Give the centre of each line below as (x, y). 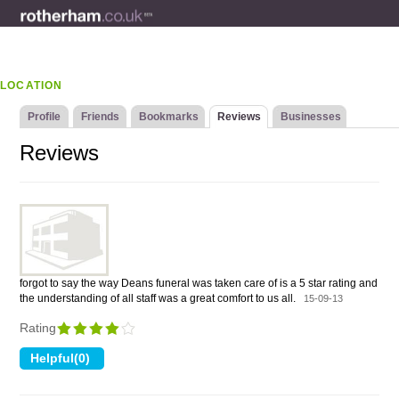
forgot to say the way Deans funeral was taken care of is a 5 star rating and (199, 283)
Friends (101, 117)
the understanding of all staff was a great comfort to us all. (162, 298)
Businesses (311, 117)
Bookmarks (169, 117)
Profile (45, 117)
